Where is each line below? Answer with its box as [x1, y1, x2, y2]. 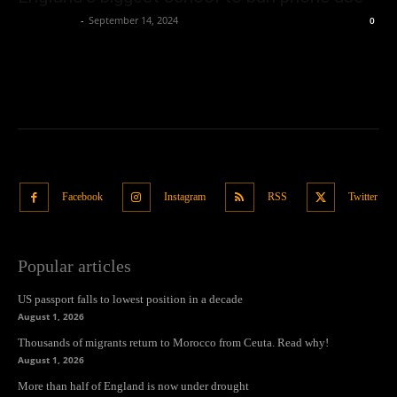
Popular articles [18, 255, 131, 276]
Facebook [61, 190, 103, 203]
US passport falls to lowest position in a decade [18, 292, 243, 306]
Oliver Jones [18, 13, 76, 27]
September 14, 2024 [89, 13, 178, 27]
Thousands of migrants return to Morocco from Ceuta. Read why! [18, 335, 329, 349]
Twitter [348, 190, 378, 203]
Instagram [164, 190, 206, 203]
